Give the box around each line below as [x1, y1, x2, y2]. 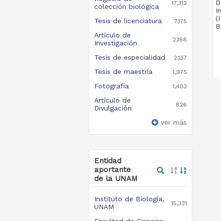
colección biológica [94, 2, 159, 10]
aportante [94, 165, 131, 174]
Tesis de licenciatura [94, 17, 162, 25]
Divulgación [94, 104, 132, 112]
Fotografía [94, 82, 129, 90]
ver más [160, 118, 187, 126]
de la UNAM [94, 174, 138, 183]
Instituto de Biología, [94, 195, 164, 203]
